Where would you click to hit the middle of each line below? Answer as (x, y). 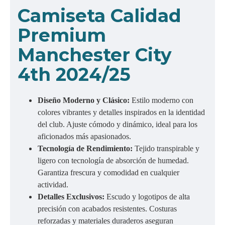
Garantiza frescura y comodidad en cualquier (108, 173)
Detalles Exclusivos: (72, 197)
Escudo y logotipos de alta (148, 197)
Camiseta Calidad (99, 16)
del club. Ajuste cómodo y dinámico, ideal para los (118, 124)
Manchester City (95, 55)
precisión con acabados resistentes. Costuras (107, 209)
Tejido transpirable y (167, 148)
